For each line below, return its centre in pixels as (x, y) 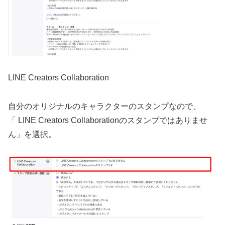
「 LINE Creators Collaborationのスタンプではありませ (108, 120)
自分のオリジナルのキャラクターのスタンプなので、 (104, 106)
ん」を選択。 (32, 134)
